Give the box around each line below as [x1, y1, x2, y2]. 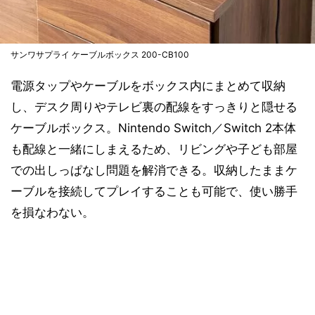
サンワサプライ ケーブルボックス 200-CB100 [11, 49, 189, 60]
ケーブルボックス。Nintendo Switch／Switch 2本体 [11, 121, 296, 135]
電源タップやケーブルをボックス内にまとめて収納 [11, 79, 285, 93]
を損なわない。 [11, 205, 94, 219]
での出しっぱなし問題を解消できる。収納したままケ [11, 163, 297, 177]
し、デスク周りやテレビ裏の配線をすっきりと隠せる [11, 100, 297, 114]
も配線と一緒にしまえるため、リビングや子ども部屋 [11, 142, 297, 156]
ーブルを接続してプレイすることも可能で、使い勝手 [11, 184, 297, 198]
